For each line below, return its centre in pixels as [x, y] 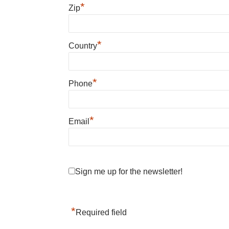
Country [83, 46]
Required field [101, 212]
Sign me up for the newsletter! [129, 171]
